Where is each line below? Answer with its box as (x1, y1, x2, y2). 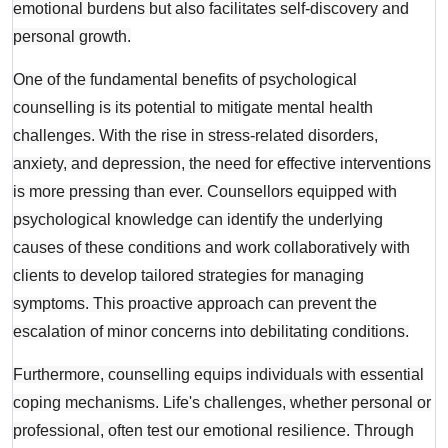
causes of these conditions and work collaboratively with (13, 239, 411, 257)
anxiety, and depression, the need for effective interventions (13, 155, 432, 173)
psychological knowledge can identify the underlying (13, 211, 384, 229)
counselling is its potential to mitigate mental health (13, 99, 374, 117)
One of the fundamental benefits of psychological (13, 71, 358, 89)
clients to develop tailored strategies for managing (13, 267, 365, 285)
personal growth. (13, 28, 132, 46)
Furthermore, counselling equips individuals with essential (13, 366, 425, 384)
